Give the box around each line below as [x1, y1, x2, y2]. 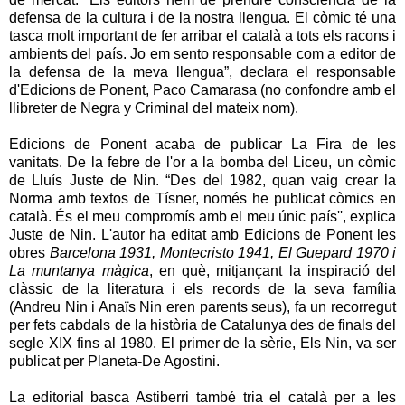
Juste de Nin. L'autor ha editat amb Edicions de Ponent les [9, 226, 396, 242]
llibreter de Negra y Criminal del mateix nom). [9, 99, 298, 116]
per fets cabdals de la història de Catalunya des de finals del [9, 316, 396, 333]
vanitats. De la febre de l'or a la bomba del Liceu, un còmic [9, 154, 396, 170]
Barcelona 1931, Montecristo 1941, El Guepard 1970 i [49, 244, 396, 260]
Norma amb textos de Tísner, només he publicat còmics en [9, 190, 396, 206]
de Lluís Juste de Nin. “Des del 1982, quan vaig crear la [9, 172, 396, 188]
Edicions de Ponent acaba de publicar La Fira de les [9, 136, 396, 152]
